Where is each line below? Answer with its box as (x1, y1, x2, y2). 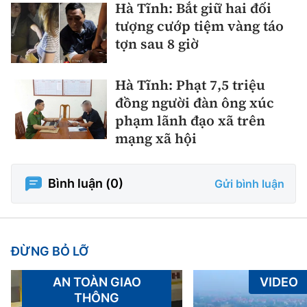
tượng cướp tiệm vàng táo (115, 16, 284, 36)
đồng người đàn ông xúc (115, 93, 274, 112)
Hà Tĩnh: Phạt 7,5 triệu (115, 75, 265, 95)
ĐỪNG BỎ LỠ (11, 243, 88, 258)
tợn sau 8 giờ (115, 34, 199, 54)
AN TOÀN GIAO (52, 274, 141, 289)
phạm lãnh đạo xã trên (115, 110, 265, 130)
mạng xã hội (115, 128, 197, 148)
